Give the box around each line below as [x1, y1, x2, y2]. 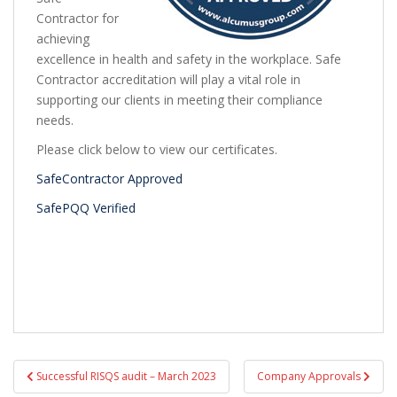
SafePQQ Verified [36, 199, 136, 217]
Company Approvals [257, 369, 363, 385]
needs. [36, 112, 74, 129]
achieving [36, 30, 90, 48]
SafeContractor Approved [36, 170, 183, 188]
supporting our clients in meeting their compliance [36, 91, 323, 109]
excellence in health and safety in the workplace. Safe [36, 51, 341, 68]
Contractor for [36, 10, 119, 27]
